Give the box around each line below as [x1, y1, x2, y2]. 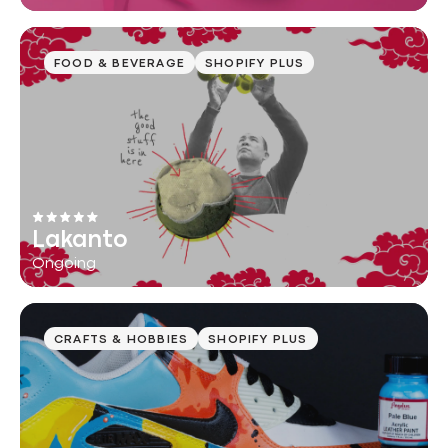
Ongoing [32, 258, 96, 271]
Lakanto [32, 230, 128, 251]
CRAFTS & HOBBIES [54, 335, 189, 345]
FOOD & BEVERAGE [54, 59, 185, 69]
